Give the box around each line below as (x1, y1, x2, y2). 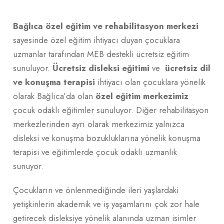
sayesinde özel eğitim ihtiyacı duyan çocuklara (13, 33, 180, 46)
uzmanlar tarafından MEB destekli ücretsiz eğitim (13, 47, 189, 60)
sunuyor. (13, 159, 46, 172)
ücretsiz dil (165, 61, 210, 74)
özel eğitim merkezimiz (93, 89, 188, 102)
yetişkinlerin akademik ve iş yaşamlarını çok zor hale (13, 197, 199, 210)
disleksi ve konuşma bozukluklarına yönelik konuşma (13, 131, 200, 144)
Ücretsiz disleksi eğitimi (52, 61, 149, 74)
